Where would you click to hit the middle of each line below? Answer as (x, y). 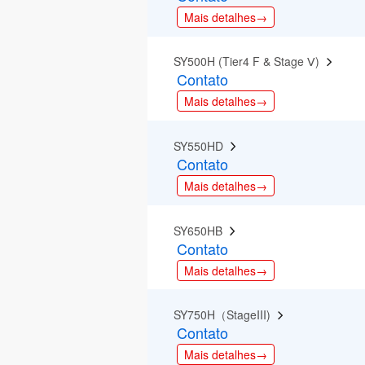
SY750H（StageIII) (226, 315)
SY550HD (202, 145)
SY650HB (202, 230)
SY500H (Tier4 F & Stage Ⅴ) (250, 62)
